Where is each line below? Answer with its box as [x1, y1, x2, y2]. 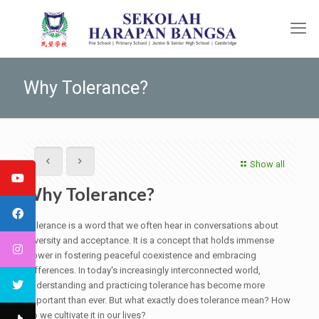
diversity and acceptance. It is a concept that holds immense [26, 235, 274, 246]
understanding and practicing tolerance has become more [26, 280, 265, 291]
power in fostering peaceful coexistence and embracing [26, 250, 256, 261]
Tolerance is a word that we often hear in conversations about [26, 220, 278, 231]
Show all [250, 159, 285, 169]
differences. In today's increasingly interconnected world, [26, 265, 261, 276]
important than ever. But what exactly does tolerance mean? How [26, 295, 291, 305]
